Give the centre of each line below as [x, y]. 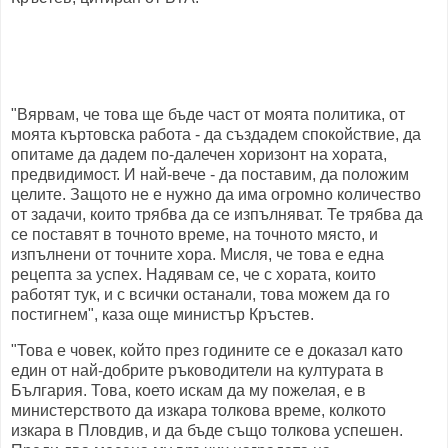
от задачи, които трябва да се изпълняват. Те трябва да [217, 215]
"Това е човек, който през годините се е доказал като [207, 350]
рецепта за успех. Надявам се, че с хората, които [193, 275]
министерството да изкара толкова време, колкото [198, 410]
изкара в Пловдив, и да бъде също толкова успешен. [207, 430]
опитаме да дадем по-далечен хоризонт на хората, [199, 155]
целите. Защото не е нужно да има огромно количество [216, 195]
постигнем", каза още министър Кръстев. [162, 315]
